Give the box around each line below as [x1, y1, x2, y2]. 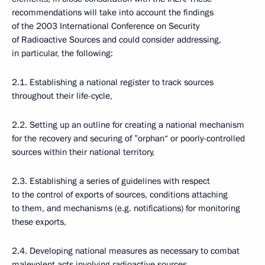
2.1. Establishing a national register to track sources [12, 76, 214, 88]
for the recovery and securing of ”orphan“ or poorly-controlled [12, 132, 245, 144]
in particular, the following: [12, 47, 113, 59]
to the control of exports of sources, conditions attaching [12, 189, 228, 201]
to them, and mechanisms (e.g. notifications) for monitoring [12, 202, 240, 214]
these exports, [12, 216, 66, 228]
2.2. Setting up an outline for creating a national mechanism [12, 119, 244, 131]
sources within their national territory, [12, 146, 154, 158]
